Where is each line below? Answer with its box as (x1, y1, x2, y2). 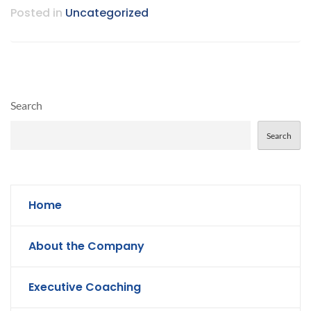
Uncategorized (65, 5, 149, 22)
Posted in (10, 5, 65, 22)
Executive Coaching (28, 279, 141, 296)
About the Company (28, 238, 144, 255)
